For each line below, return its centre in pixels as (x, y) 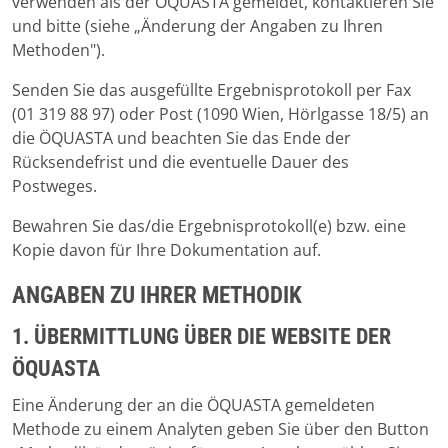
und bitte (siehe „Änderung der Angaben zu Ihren (197, 26)
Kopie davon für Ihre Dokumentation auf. (166, 250)
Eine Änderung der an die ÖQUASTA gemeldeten (193, 405)
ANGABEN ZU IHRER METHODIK (157, 295)
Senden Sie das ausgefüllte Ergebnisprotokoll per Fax (211, 90)
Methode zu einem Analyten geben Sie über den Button (220, 429)
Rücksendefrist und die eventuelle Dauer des (180, 162)
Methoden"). (58, 50)
